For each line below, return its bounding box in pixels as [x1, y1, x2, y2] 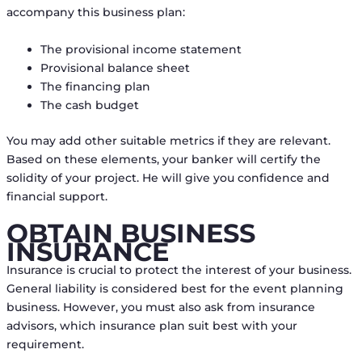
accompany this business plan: [6, 5, 185, 20]
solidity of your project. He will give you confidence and [6, 170, 330, 185]
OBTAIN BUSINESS [6, 217, 255, 250]
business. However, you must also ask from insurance [6, 300, 315, 315]
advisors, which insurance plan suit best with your [6, 318, 297, 334]
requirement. [6, 337, 84, 352]
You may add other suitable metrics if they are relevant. [6, 133, 330, 148]
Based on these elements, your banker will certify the [6, 151, 321, 166]
